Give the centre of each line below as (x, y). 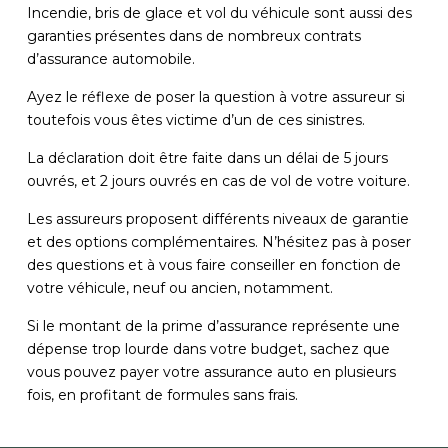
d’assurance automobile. (110, 58)
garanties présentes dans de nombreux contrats (193, 35)
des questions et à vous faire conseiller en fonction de (213, 264)
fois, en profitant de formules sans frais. (162, 394)
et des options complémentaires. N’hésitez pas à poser (218, 241)
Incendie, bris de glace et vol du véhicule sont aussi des (219, 12)
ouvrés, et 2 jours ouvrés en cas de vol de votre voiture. (218, 180)
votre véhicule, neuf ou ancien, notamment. (179, 287)
